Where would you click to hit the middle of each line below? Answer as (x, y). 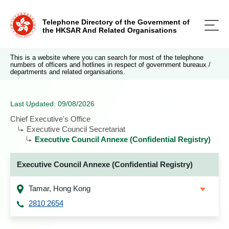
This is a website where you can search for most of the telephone (107, 58)
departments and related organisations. (68, 72)
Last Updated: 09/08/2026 (52, 104)
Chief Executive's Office (50, 119)
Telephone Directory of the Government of (116, 22)
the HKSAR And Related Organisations (110, 30)
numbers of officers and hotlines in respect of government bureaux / (110, 65)
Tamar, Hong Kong (60, 188)
